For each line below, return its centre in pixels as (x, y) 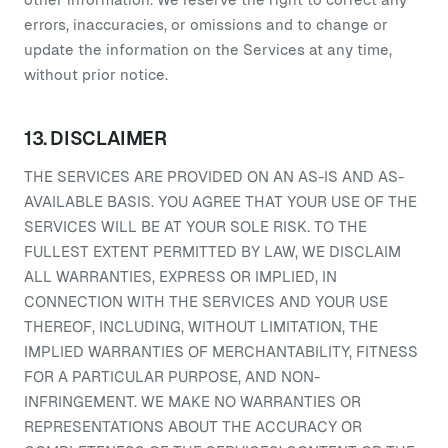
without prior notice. (96, 74)
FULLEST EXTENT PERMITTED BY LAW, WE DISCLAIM (212, 251)
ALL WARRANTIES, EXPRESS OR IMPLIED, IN (180, 276)
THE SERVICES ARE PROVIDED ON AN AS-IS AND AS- (214, 176)
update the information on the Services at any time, (208, 49)
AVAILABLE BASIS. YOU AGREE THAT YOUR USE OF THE (220, 201)
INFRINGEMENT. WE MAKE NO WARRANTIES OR (192, 401)
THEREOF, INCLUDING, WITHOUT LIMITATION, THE (201, 326)
